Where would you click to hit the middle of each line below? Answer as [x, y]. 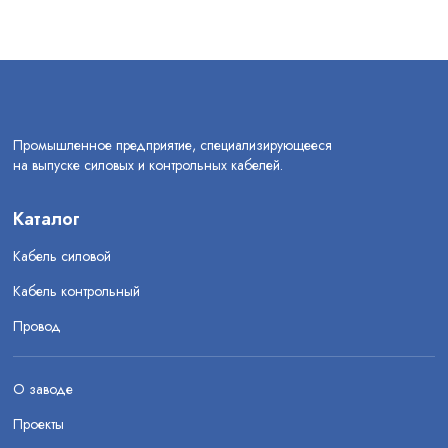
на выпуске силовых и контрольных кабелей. [148, 165]
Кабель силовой [62, 256]
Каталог [46, 219]
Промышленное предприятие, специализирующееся [172, 145]
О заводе [43, 389]
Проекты [38, 424]
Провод [37, 326]
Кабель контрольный [76, 291]
